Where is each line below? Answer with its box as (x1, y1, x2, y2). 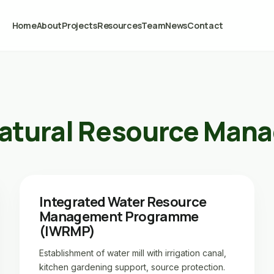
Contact (187, 20, 224, 31)
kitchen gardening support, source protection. (39, 262, 225, 272)
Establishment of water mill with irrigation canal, (39, 248, 226, 258)
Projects (62, 20, 97, 31)
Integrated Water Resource (39, 193, 207, 211)
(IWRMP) (39, 222, 95, 240)
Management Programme (39, 207, 199, 226)
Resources (97, 20, 142, 31)
